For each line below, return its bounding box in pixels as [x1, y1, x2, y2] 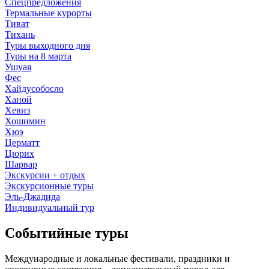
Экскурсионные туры [5, 181, 94, 191]
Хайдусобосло [5, 83, 64, 94]
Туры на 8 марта [5, 51, 71, 61]
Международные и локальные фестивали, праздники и [5, 253, 230, 264]
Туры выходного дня [5, 40, 90, 50]
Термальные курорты [5, 8, 92, 18]
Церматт [5, 138, 40, 148]
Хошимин [5, 116, 46, 126]
